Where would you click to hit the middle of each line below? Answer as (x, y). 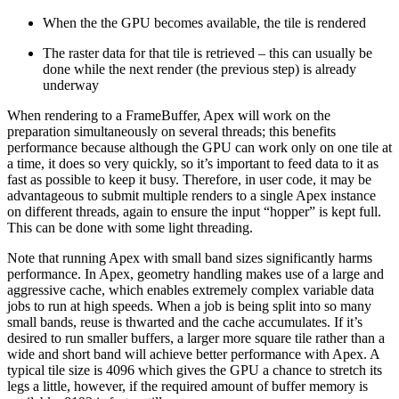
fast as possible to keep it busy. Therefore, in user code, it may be (189, 180)
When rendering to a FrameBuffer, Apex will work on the (169, 116)
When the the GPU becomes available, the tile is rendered (204, 23)
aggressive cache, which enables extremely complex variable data (191, 290)
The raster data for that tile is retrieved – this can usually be (208, 53)
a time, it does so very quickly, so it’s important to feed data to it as (193, 164)
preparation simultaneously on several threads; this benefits (171, 132)
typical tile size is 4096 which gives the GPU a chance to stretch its (195, 370)
